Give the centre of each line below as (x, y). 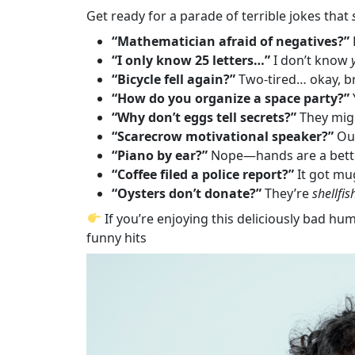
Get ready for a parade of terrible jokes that (219, 15)
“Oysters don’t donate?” (187, 193)
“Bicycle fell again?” (174, 79)
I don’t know (311, 60)
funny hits (117, 237)
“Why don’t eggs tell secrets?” (204, 117)
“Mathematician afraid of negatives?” (231, 41)
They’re (287, 193)
